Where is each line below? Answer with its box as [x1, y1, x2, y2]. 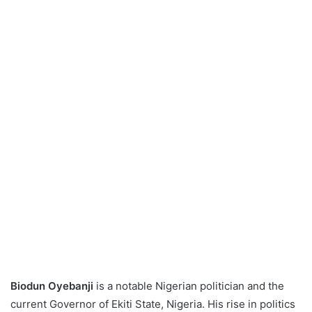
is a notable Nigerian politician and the [93, 279, 284, 292]
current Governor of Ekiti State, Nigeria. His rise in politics [10, 297, 295, 311]
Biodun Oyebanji [10, 279, 93, 292]
